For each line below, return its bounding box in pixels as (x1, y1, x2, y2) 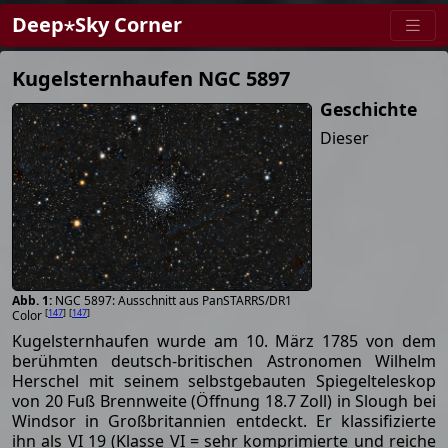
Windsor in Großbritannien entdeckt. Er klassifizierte (12, 410, 436, 433)
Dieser (320, 126, 369, 149)
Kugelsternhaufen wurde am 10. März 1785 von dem (12, 330, 436, 353)
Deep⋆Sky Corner (12, 11, 182, 39)
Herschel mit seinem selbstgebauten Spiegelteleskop (12, 370, 436, 393)
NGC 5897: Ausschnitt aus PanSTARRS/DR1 (55, 292, 292, 310)
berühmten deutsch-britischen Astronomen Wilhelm (12, 350, 436, 373)
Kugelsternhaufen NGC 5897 (12, 64, 290, 92)
